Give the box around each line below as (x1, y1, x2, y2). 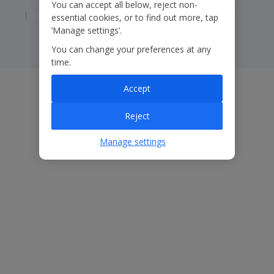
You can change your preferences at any (51, 43, 211, 55)
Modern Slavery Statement (133, 9, 239, 21)
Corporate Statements (31, 9, 120, 21)
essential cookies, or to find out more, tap (51, 12, 218, 23)
